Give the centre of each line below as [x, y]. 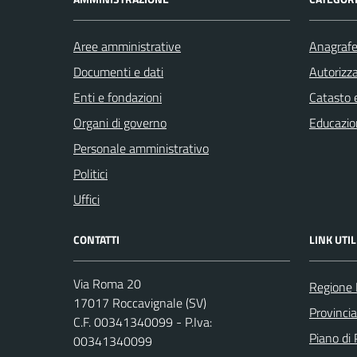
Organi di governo [120, 123]
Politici [90, 174]
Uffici [86, 199]
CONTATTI [96, 239]
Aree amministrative [127, 46]
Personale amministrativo [141, 148]
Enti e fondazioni [118, 97]
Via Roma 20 [107, 284]
